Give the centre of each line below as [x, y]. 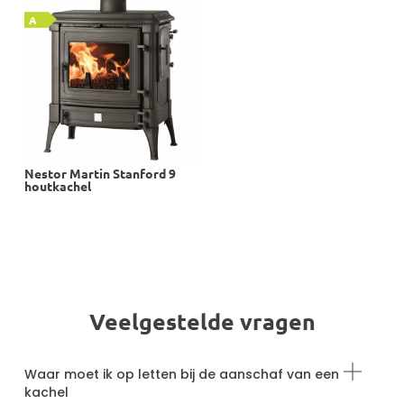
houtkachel [57, 185]
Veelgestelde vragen [202, 321]
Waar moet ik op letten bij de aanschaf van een [181, 375]
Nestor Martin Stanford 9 [100, 173]
